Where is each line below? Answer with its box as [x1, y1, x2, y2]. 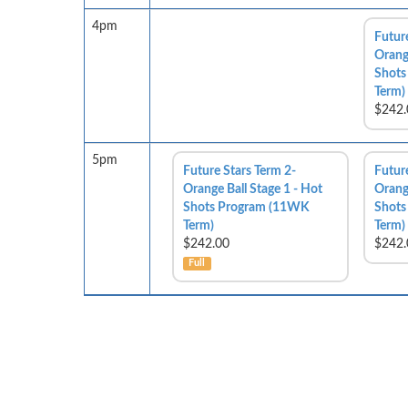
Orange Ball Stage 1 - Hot [183, 183, 322, 196]
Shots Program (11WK [183, 201, 310, 214]
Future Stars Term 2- [183, 165, 296, 178]
